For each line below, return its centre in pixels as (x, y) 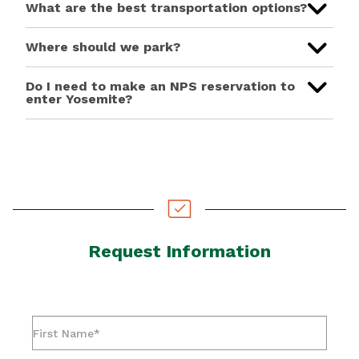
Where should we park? (103, 47)
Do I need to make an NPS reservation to (160, 87)
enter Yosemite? (79, 99)
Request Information (179, 252)
